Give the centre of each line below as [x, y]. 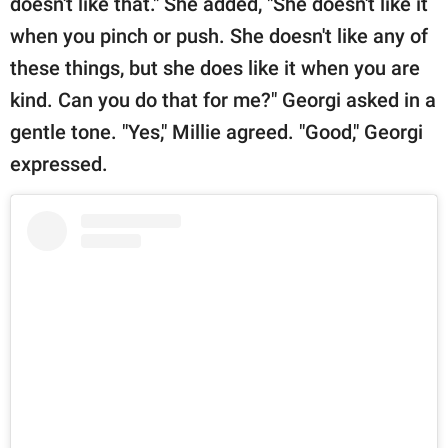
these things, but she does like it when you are [215, 68]
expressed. [61, 164]
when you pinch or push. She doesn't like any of [219, 36]
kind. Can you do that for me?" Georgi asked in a [223, 100]
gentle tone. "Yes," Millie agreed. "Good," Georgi [216, 132]
